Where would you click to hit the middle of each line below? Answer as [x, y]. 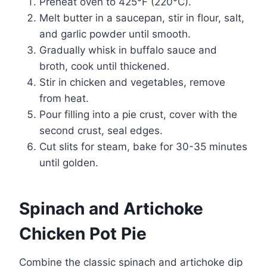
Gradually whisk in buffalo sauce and [128, 50]
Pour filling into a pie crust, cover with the [138, 114]
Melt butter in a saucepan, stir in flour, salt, [142, 18]
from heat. [64, 98]
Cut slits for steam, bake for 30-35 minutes [143, 146]
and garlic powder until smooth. [115, 34]
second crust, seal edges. [101, 130]
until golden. [69, 162]
